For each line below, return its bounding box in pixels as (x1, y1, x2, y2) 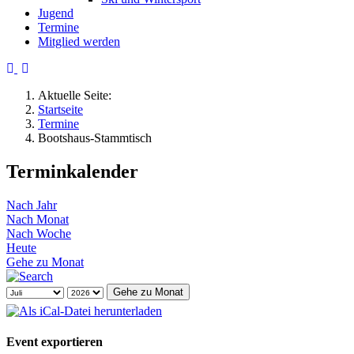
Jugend (38, 6, 73, 20)
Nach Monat (6, 212, 69, 226)
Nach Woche (6, 226, 71, 240)
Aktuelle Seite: (38, 88, 118, 102)
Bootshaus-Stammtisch (38, 131, 152, 145)
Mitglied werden (38, 35, 120, 48)
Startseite (38, 103, 83, 116)
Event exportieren (6, 335, 103, 349)
